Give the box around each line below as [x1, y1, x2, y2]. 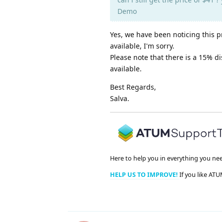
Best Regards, [110, 82, 156, 92]
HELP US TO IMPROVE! [110, 170, 179, 179]
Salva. [110, 94, 129, 104]
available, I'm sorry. [110, 41, 174, 51]
